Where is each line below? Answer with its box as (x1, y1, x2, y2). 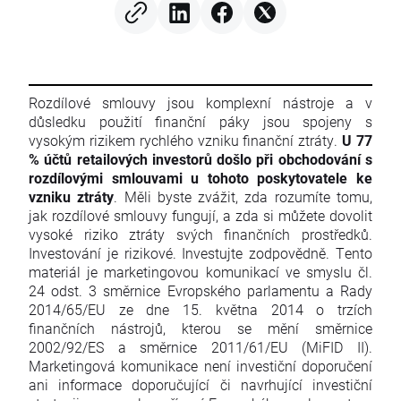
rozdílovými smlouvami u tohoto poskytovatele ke (29, 168, 372, 188)
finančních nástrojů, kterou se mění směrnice (29, 319, 372, 338)
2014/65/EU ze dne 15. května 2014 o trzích (29, 300, 372, 320)
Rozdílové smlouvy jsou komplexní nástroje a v (29, 93, 372, 113)
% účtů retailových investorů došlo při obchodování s (29, 149, 372, 169)
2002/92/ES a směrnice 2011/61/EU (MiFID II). (29, 337, 372, 357)
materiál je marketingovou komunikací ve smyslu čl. (29, 262, 372, 282)
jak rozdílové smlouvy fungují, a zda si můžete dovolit (29, 206, 372, 226)
